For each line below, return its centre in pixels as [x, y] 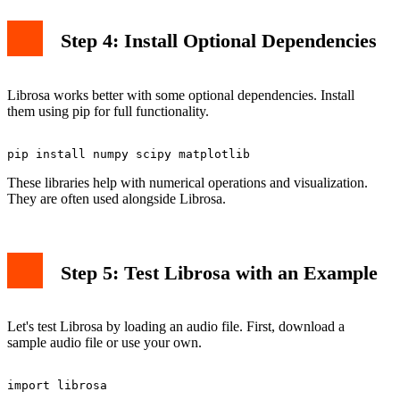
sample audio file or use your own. [104, 343]
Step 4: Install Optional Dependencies [219, 40]
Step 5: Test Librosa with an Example [219, 272]
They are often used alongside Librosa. [117, 198]
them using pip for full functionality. [108, 111]
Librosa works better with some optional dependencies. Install [181, 95]
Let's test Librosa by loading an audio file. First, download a [176, 327]
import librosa [57, 386]
